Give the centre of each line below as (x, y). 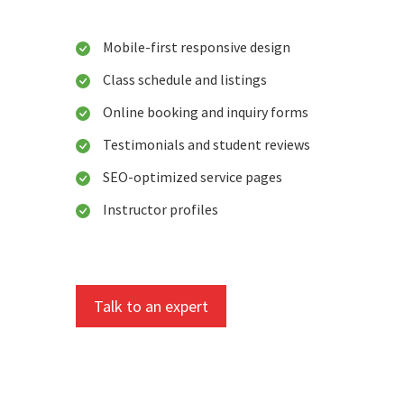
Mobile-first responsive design (197, 47)
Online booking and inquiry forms (206, 112)
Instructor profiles (161, 210)
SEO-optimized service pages (193, 177)
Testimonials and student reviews (207, 145)
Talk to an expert (151, 307)
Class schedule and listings (185, 80)
